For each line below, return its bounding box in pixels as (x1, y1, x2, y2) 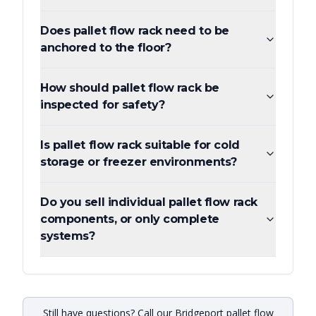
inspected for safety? (40, 98, 165, 112)
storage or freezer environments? (40, 155, 237, 169)
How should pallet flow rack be (40, 81, 219, 95)
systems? (40, 229, 95, 243)
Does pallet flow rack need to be (40, 24, 229, 38)
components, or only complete (40, 212, 219, 226)
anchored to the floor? (40, 41, 171, 55)
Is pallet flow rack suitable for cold (40, 138, 240, 152)
